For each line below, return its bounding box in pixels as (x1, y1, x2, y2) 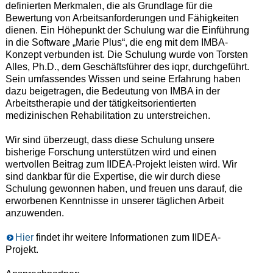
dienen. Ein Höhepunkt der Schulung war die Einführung (5, 24, 249, 35)
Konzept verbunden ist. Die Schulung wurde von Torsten (5, 49, 248, 60)
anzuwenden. (5, 207, 64, 218)
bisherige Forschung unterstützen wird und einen (5, 146, 216, 157)
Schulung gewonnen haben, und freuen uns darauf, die (5, 183, 243, 194)
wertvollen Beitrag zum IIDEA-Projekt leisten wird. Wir (5, 158, 237, 169)
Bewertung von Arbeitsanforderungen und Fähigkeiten (5, 12, 239, 23)
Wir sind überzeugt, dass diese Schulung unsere (5, 134, 214, 145)
